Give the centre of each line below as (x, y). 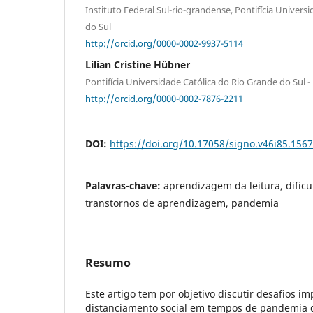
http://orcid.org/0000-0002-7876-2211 (164, 98)
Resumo (108, 262)
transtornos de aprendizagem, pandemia (182, 203)
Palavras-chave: (124, 185)
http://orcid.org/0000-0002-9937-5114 (164, 43)
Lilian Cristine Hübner (138, 65)
